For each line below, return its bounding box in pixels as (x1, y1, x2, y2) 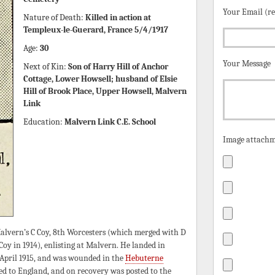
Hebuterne (125, 252, 163, 263)
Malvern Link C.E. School (64, 117, 156, 127)
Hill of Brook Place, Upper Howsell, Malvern (23, 86, 187, 96)
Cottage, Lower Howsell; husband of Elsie (23, 74, 177, 84)
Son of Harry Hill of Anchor (68, 61, 168, 72)
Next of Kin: (23, 61, 68, 72)
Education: (23, 117, 64, 127)
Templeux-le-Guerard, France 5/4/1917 (23, 25, 168, 35)
